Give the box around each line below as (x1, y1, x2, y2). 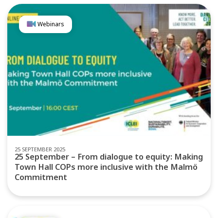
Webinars (36, 19, 64, 28)
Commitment (15, 171, 67, 182)
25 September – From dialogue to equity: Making (15, 151, 203, 162)
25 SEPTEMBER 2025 (15, 145, 65, 153)
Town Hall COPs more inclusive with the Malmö (15, 161, 198, 172)
